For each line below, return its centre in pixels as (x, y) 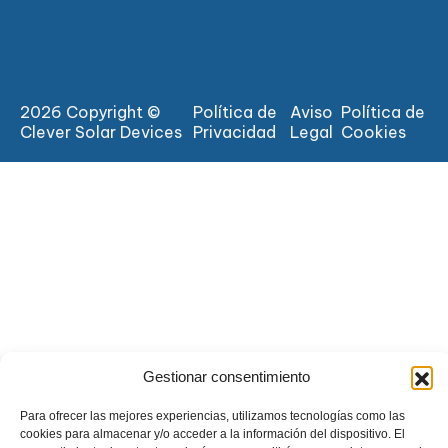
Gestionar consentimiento (226, 376)
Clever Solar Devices (101, 131)
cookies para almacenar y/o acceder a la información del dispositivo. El (212, 434)
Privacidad (235, 131)
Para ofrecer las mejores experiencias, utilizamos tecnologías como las (212, 416)
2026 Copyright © (90, 111)
